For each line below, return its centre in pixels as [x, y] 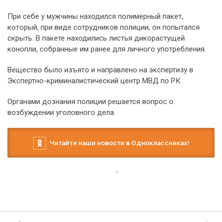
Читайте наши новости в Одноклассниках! [117, 142]
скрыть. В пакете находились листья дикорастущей [96, 38]
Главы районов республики [91, 203]
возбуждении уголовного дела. [61, 112]
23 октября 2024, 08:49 [41, 181]
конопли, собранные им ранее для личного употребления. [107, 49]
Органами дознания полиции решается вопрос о [90, 101]
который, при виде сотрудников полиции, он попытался [104, 27]
